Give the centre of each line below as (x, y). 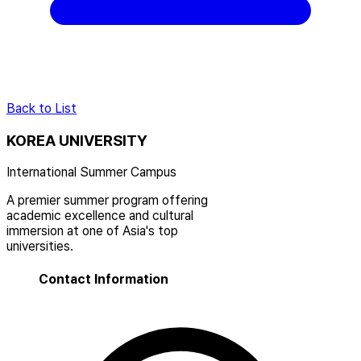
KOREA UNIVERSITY (77, 140)
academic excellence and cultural (100, 216)
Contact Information (104, 279)
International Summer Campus (91, 172)
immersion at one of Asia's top (92, 231)
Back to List (41, 108)
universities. (40, 247)
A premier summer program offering (107, 201)
